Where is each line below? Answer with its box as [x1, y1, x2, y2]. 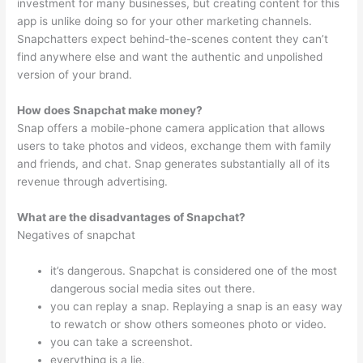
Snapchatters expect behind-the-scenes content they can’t [17, 32, 329, 46]
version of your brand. [17, 68, 133, 82]
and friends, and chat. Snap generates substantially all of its [17, 156, 331, 170]
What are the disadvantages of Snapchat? [17, 210, 246, 224]
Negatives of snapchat [17, 228, 136, 241]
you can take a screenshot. [50, 335, 194, 348]
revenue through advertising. [17, 174, 169, 188]
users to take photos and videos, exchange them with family [17, 139, 332, 152]
